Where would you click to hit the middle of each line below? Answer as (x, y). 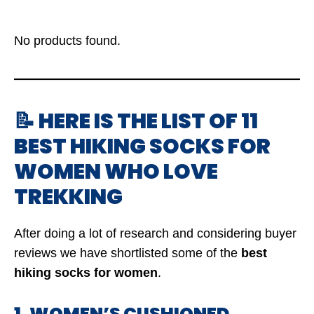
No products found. (67, 41)
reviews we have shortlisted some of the (128, 253)
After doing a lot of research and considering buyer (155, 233)
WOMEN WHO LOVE (116, 172)
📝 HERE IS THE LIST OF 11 (136, 121)
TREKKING (68, 197)
